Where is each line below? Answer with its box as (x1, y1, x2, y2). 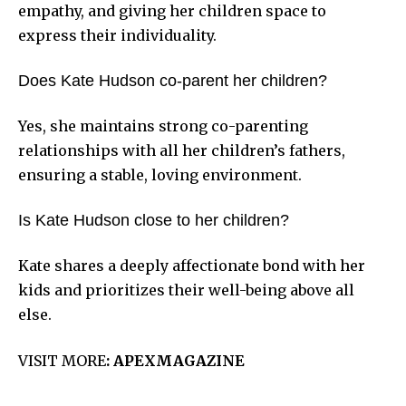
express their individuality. (18, 25, 217, 44)
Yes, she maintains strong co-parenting (18, 116, 308, 135)
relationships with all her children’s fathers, (18, 140, 345, 159)
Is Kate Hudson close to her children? (18, 210, 289, 229)
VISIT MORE (18, 351, 106, 370)
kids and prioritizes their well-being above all (18, 280, 354, 299)
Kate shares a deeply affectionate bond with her (18, 256, 365, 275)
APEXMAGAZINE (113, 351, 245, 370)
